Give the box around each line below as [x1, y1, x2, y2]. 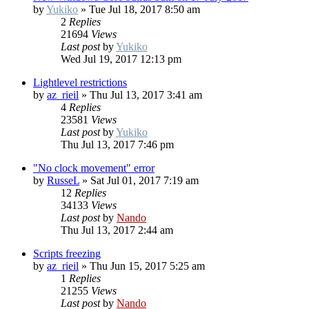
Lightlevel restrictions [33, 77, 127, 89]
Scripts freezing [33, 248, 101, 260]
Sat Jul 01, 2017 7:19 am [90, 175, 199, 187]
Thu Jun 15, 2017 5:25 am [90, 260, 205, 272]
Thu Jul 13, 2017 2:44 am [61, 224, 173, 237]
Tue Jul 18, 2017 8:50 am [89, 3, 200, 16]
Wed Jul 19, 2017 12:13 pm [61, 53, 181, 66]
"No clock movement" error [33, 162, 154, 175]
